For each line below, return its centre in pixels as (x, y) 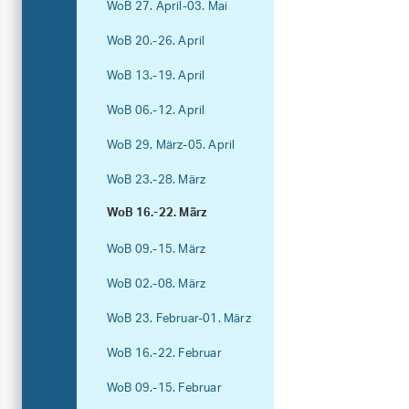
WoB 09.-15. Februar (164, 388)
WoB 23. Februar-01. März (179, 319)
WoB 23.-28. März (157, 180)
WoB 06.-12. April (156, 111)
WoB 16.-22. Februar (164, 354)
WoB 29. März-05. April (171, 146)
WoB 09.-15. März (157, 250)
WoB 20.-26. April (156, 42)
